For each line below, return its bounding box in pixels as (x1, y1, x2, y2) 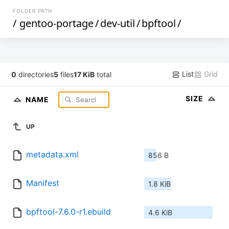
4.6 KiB (148, 208, 172, 217)
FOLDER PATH (13, 8, 53, 14)
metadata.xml (26, 149, 79, 160)
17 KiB (74, 70, 95, 79)
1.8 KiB (148, 179, 171, 189)
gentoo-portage (19, 16, 94, 30)
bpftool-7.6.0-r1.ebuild (26, 207, 111, 217)
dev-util (100, 16, 135, 30)
